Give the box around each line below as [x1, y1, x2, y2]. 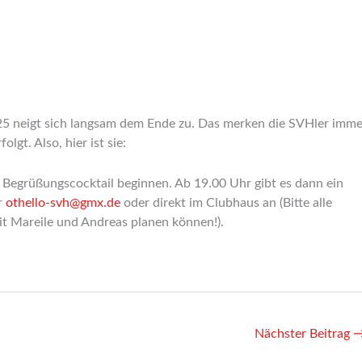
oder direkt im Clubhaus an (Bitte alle [120, 196, 332, 209]
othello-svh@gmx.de [6, 196, 120, 209]
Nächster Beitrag [255, 326, 353, 340]
